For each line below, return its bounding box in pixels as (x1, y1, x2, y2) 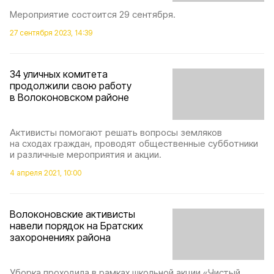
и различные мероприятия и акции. (10, 148, 161, 160)
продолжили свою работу (10, 79, 131, 92)
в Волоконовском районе (10, 91, 129, 103)
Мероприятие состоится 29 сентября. (10, 8, 176, 20)
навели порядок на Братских (10, 219, 143, 232)
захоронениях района (10, 231, 111, 243)
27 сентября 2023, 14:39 (10, 28, 92, 37)
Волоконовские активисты (10, 207, 135, 220)
